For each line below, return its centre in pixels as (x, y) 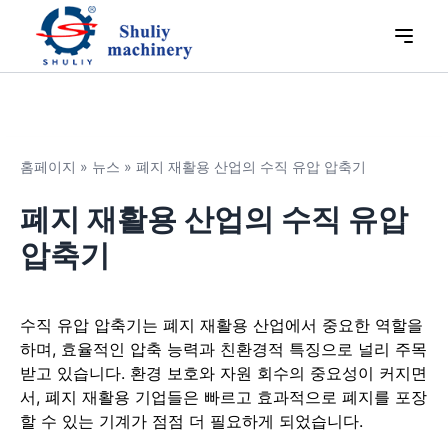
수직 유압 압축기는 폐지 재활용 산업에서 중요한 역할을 (221, 325)
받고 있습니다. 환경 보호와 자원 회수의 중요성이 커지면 (223, 373)
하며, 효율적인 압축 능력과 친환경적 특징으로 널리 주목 (223, 349)
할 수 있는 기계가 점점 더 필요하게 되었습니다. (191, 421)
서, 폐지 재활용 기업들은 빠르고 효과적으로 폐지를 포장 (223, 397)
